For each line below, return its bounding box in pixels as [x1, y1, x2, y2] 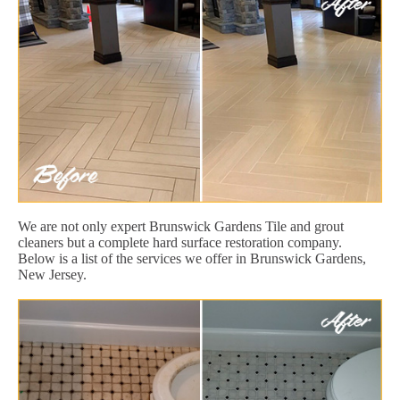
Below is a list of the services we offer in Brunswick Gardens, [18, 251, 366, 267]
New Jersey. [18, 267, 87, 283]
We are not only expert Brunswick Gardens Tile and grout [18, 219, 344, 235]
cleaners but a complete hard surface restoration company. [18, 235, 342, 251]
